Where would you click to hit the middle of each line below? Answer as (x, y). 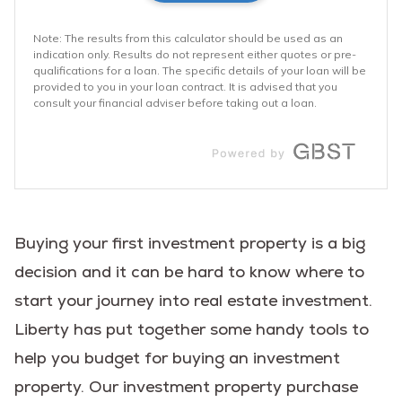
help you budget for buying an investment (177, 358)
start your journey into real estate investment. (193, 300)
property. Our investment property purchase (186, 386)
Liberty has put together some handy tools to (192, 329)
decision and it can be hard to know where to (189, 271)
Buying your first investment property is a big (190, 243)
